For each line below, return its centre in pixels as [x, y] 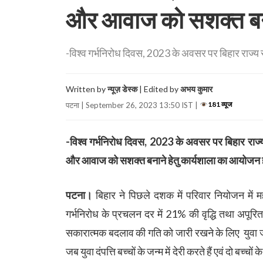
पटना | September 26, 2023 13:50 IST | [133, 105]
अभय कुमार [196, 89]
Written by [87, 89]
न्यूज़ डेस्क [122, 89]
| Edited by [159, 89]
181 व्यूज [220, 104]
